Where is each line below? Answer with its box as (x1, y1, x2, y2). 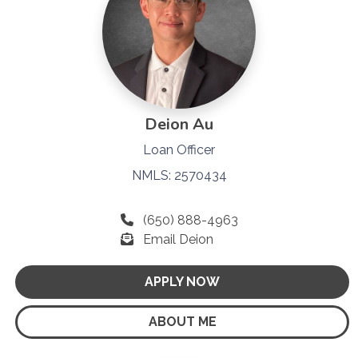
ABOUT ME (148, 313, 217, 329)
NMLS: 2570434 (131, 167, 227, 183)
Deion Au (145, 113, 213, 135)
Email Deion (142, 231, 213, 247)
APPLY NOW (145, 273, 220, 289)
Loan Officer (143, 141, 215, 157)
